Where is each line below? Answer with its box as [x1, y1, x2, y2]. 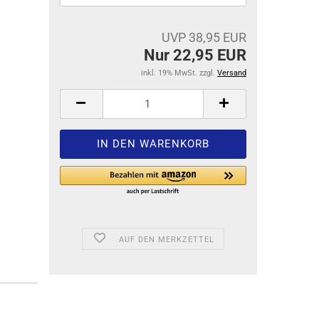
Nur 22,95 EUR [144, 46, 246, 64]
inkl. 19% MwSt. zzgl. [141, 68, 217, 78]
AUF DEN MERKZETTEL [118, 235, 214, 244]
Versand [217, 68, 246, 78]
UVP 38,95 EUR [162, 30, 246, 45]
